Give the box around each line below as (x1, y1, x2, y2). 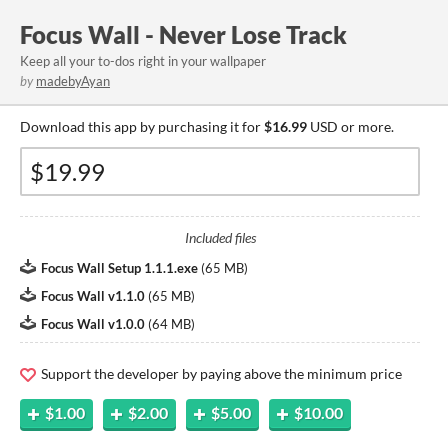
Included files (184, 229, 256, 246)
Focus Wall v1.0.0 (41, 316, 145, 332)
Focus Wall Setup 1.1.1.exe (41, 260, 198, 276)
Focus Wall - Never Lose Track (20, 20, 347, 49)
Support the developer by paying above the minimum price (38, 365, 402, 382)
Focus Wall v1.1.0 (41, 288, 145, 304)
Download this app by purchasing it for (20, 118, 264, 135)
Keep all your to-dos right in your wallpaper (20, 53, 266, 69)
